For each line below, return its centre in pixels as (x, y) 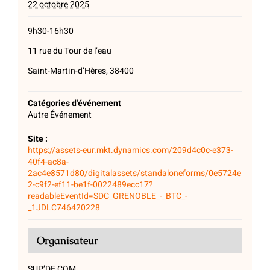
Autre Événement (59, 115)
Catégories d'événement (74, 104)
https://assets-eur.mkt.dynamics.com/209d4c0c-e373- (130, 151)
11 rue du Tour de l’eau (69, 51)
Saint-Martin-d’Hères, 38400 (80, 71)
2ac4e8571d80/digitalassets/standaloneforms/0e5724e (134, 174)
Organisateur (67, 241)
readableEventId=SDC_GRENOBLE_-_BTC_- (107, 196)
